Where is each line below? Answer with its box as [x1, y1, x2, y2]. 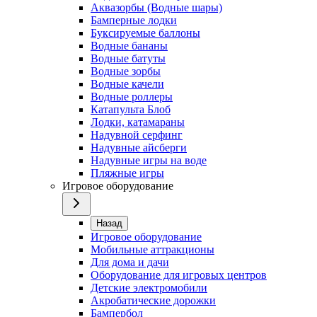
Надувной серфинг [91, 128, 183, 141]
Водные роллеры [91, 90, 173, 103]
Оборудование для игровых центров [91, 268, 267, 281]
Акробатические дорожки [91, 294, 216, 306]
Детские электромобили [91, 281, 207, 294]
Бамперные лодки [91, 13, 177, 26]
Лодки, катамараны [91, 115, 185, 128]
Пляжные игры [91, 166, 164, 179]
